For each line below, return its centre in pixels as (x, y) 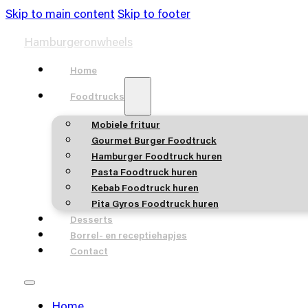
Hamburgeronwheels (78, 41)
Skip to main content (60, 13)
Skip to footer (154, 13)
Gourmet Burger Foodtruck (154, 141)
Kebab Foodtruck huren (145, 188)
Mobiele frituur (125, 125)
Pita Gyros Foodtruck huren (155, 204)
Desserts (91, 220)
